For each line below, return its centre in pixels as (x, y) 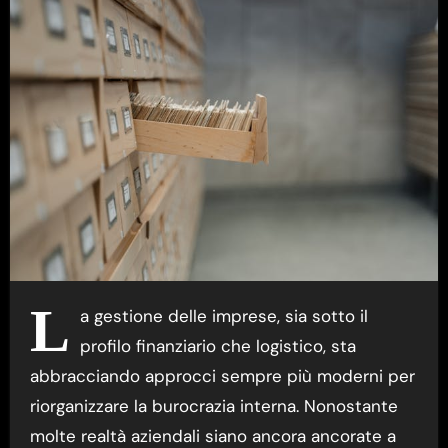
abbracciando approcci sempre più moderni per (222, 375)
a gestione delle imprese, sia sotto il (223, 315)
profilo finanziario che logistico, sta (217, 345)
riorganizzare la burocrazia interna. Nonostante (213, 405)
